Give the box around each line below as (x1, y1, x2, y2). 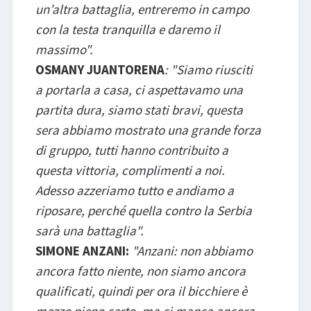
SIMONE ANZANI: (35, 242, 129, 259)
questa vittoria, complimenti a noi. (35, 161, 225, 178)
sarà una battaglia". (35, 221, 144, 239)
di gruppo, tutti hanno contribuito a (35, 141, 228, 158)
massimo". (35, 40, 93, 58)
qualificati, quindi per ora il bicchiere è (35, 282, 247, 299)
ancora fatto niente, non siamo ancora (35, 262, 246, 279)
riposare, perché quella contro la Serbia (35, 201, 252, 219)
